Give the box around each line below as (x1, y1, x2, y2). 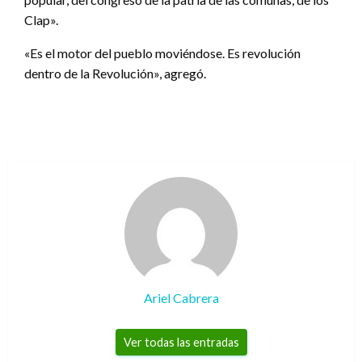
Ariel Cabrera (143, 289, 219, 305)
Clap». (24, 11, 58, 27)
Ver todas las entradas (123, 335, 239, 349)
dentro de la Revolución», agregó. (24, 65, 206, 81)
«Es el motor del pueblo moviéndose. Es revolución (24, 44, 301, 61)
